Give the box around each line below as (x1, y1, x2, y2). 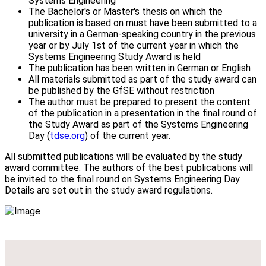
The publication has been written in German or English (28, 62, 251, 74)
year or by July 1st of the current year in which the (28, 39, 239, 51)
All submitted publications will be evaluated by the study (5, 150, 242, 162)
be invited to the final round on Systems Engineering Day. (5, 173, 241, 185)
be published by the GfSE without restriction (28, 84, 214, 96)
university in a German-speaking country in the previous (28, 28, 256, 40)
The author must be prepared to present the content (28, 96, 251, 107)
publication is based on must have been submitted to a (28, 17, 257, 28)
